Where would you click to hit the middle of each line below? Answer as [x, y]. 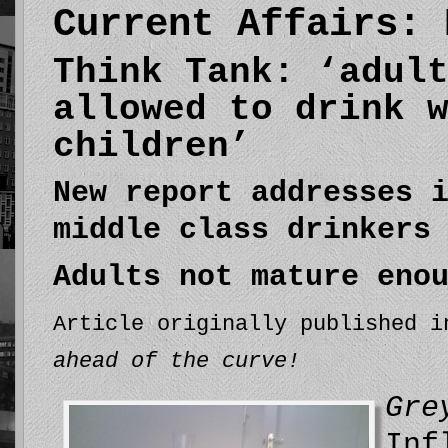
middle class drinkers [242, 230]
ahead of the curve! [176, 361]
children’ [152, 146]
